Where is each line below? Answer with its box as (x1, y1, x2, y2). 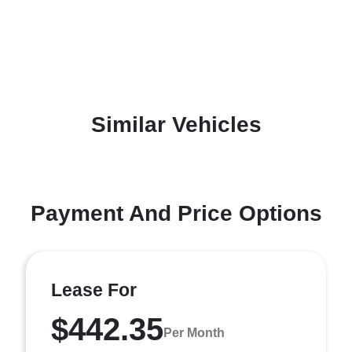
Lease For (51, 280, 137, 300)
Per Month (163, 325, 225, 339)
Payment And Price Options (30, 201, 322, 225)
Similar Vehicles (90, 112, 262, 137)
